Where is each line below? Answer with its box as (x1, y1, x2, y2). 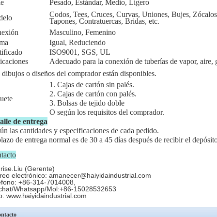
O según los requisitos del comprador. (49, 108, 164, 116)
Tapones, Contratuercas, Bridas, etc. (49, 17, 159, 25)
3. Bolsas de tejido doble (49, 99, 124, 107)
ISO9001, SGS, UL (49, 48, 110, 56)
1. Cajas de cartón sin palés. (49, 80, 134, 89)
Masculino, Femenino (49, 28, 116, 36)
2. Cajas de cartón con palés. (49, 90, 137, 98)
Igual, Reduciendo (49, 38, 106, 46)
